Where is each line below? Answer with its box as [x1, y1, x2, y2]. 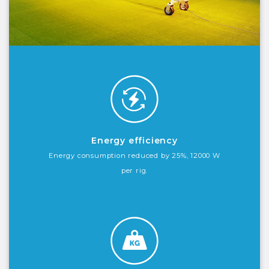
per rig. [121, 166, 148, 175]
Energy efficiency [91, 134, 178, 146]
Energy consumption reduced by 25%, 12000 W [49, 151, 220, 160]
